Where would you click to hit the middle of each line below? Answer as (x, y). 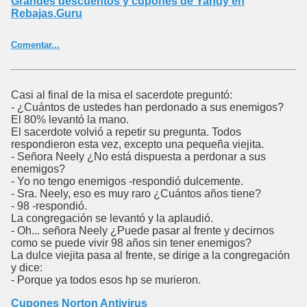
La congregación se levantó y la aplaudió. (112, 219)
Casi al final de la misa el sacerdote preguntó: (122, 95)
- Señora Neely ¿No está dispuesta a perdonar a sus (138, 157)
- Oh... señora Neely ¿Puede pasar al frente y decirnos (143, 231)
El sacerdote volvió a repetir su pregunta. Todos (126, 132)
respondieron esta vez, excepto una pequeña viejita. (137, 145)
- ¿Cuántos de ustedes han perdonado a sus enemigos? (147, 108)
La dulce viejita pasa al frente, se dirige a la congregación (150, 256)
